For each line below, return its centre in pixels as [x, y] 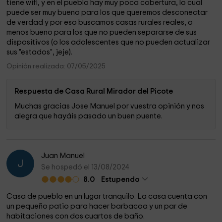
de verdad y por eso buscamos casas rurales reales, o [100, 23]
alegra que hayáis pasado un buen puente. [89, 116]
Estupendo [121, 180]
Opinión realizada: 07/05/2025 [56, 66]
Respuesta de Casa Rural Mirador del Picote [94, 91]
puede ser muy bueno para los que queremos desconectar [107, 13]
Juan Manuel [63, 156]
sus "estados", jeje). [40, 52]
